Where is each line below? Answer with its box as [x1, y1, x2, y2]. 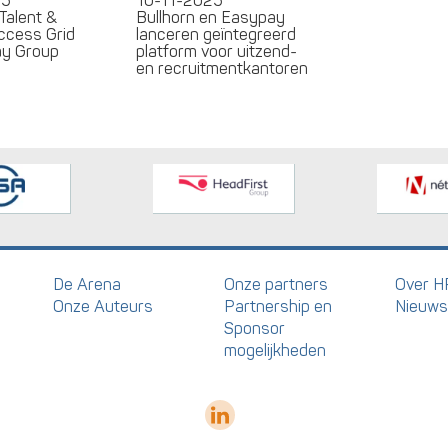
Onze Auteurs [53, 296, 154, 317]
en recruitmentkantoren [136, 58, 309, 79]
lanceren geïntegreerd [136, 24, 297, 45]
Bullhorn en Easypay [136, 7, 286, 28]
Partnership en [223, 296, 332, 317]
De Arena [53, 274, 122, 295]
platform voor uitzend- [136, 41, 298, 62]
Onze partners [223, 274, 328, 295]
